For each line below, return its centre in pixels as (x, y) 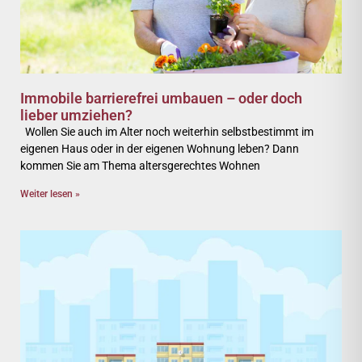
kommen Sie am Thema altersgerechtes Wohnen (140, 166)
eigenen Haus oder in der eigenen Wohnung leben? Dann (160, 149)
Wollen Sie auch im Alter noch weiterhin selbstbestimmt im (167, 132)
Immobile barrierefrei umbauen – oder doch (161, 98)
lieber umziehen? (76, 115)
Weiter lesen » (50, 194)
